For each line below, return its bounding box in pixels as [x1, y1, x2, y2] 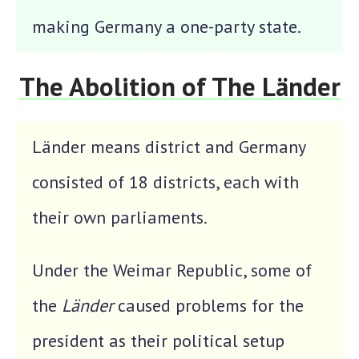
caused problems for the [118, 294, 304, 317]
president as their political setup [32, 329, 284, 352]
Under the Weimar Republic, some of [32, 259, 312, 281]
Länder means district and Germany [32, 135, 305, 158]
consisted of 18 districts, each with [32, 171, 299, 193]
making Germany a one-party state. [32, 15, 301, 38]
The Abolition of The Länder [18, 69, 341, 103]
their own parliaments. [32, 206, 208, 228]
